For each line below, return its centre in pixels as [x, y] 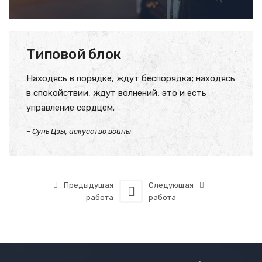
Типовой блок [74, 54]
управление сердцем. [70, 107]
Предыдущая [89, 185]
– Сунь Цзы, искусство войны [79, 131]
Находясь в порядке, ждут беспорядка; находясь [131, 78]
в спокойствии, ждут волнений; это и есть [116, 93]
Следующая [171, 185]
